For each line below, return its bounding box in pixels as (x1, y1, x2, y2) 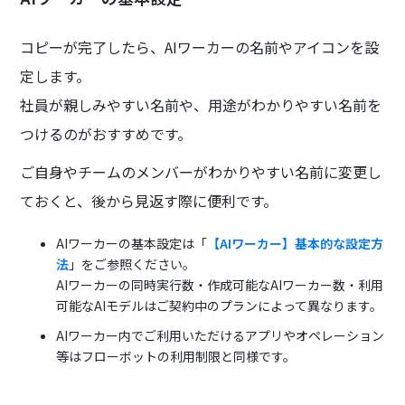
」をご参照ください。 (69, 254, 196, 273)
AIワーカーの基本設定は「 (56, 233, 208, 252)
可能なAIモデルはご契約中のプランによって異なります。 (56, 296, 383, 315)
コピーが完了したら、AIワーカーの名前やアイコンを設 (20, 35, 380, 58)
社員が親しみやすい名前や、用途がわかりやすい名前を (20, 93, 382, 116)
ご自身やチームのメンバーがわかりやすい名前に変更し (20, 160, 382, 183)
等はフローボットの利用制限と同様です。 (56, 346, 297, 365)
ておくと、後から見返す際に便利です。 (20, 189, 278, 212)
